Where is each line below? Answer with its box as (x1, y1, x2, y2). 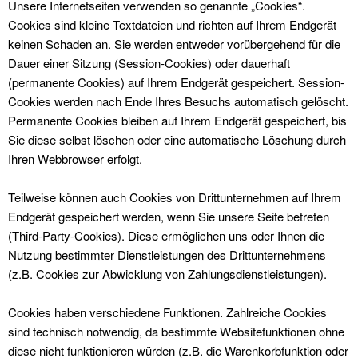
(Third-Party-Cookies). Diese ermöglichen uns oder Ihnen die (8, 227, 324, 244)
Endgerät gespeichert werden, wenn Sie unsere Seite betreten (8, 208, 329, 225)
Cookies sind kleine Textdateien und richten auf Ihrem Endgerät (8, 16, 336, 33)
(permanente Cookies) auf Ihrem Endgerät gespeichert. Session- (8, 74, 344, 90)
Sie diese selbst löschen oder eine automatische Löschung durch (8, 131, 346, 148)
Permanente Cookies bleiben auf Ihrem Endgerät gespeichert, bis (8, 112, 347, 129)
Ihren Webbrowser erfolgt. (8, 150, 142, 167)
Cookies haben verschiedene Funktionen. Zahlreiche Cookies (8, 304, 327, 320)
